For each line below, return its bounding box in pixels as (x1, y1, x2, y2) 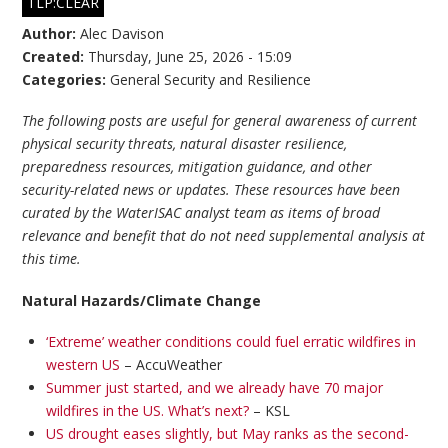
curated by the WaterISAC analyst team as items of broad (22, 203, 381, 223)
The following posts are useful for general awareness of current (22, 111, 418, 131)
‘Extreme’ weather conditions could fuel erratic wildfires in (45, 332, 416, 352)
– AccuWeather (119, 355, 222, 375)
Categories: (22, 69, 111, 89)
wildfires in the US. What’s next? (45, 401, 249, 421)
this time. (22, 249, 82, 269)
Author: (22, 23, 81, 43)
